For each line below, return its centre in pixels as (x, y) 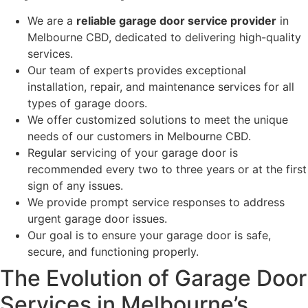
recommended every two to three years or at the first (167, 169)
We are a (52, 21)
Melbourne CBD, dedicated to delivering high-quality (164, 37)
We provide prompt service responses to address (156, 202)
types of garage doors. (87, 103)
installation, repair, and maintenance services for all (161, 87)
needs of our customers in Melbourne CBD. (139, 136)
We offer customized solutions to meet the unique (158, 120)
